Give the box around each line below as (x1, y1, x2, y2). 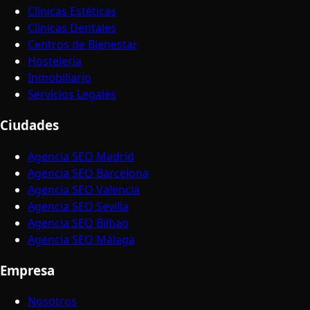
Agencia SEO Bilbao (28, 215, 129, 230)
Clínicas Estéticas (28, 3, 116, 19)
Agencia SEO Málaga (28, 231, 135, 247)
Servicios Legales (28, 86, 116, 102)
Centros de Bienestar (28, 37, 138, 53)
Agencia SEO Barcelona (28, 165, 149, 181)
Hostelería (28, 53, 82, 69)
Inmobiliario (28, 70, 91, 86)
